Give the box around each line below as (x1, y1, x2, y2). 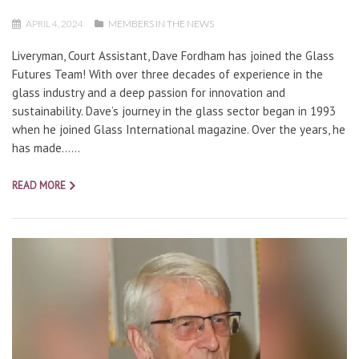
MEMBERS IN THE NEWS (108, 18, 214, 30)
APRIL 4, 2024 (24, 18, 85, 30)
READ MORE (12, 179, 66, 193)
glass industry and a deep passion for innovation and (12, 85, 285, 101)
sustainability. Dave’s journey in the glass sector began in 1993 (12, 103, 336, 119)
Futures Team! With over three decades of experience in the (12, 67, 323, 83)
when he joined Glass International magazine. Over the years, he (12, 122, 345, 138)
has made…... (12, 140, 80, 156)
